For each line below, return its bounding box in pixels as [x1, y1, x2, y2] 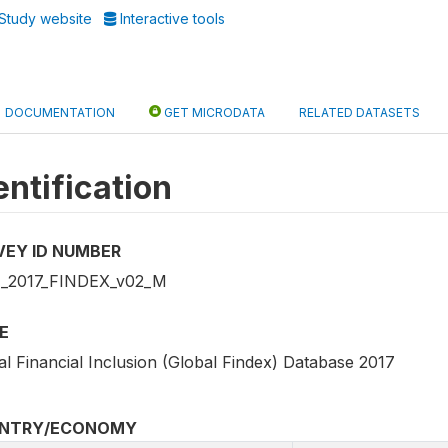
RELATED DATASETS [299, 105, 420, 120]
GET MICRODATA [161, 105, 265, 120]
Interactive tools [116, 10, 226, 27]
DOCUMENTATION [5, 105, 115, 120]
